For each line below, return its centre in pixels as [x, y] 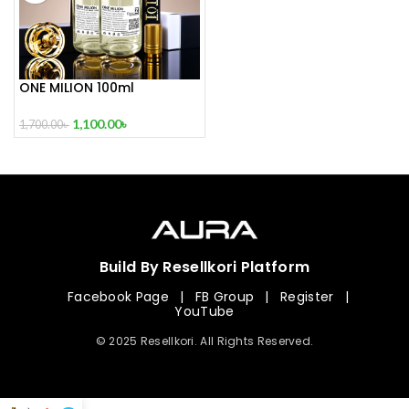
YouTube [204, 312]
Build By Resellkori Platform [204, 267]
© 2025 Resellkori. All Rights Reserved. [204, 341]
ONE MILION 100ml [77, 87]
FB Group [225, 297]
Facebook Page [118, 297]
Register [307, 297]
